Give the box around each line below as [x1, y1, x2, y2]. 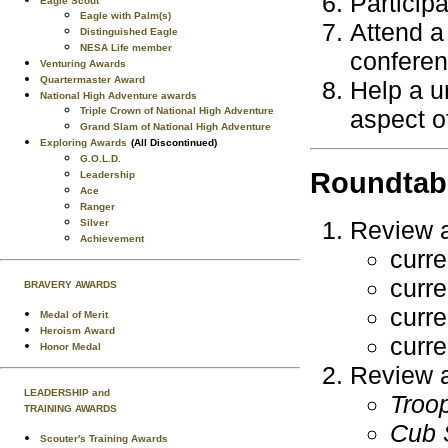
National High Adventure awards [40, 90, 197, 101]
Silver [80, 217, 109, 228]
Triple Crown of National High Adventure [80, 105, 274, 116]
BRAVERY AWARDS [24, 279, 117, 290]
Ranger [80, 201, 115, 212]
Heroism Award [40, 325, 115, 336]
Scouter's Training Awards [40, 433, 168, 444]
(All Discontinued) [131, 137, 217, 148]
